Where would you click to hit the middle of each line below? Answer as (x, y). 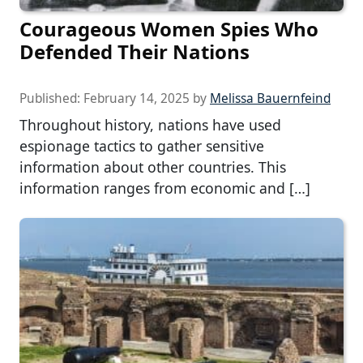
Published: (51, 98)
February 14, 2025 (137, 98)
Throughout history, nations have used (150, 125)
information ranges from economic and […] (165, 188)
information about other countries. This (153, 167)
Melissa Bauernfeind (270, 98)
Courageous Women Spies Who (169, 29)
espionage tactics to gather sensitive (142, 146)
